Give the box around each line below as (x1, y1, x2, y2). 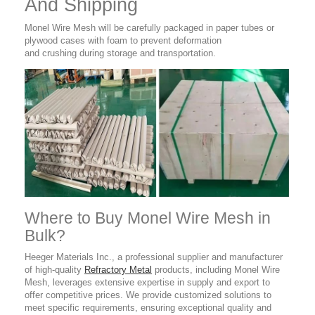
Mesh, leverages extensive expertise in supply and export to (25, 277, 270, 288)
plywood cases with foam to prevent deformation (25, 35, 221, 46)
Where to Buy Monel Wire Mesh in (25, 209, 271, 228)
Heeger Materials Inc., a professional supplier (25, 252, 209, 263)
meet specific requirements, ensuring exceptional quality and (25, 302, 271, 314)
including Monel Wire (193, 264, 280, 276)
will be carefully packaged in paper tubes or (98, 22, 274, 34)
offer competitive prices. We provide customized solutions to (25, 290, 271, 301)
